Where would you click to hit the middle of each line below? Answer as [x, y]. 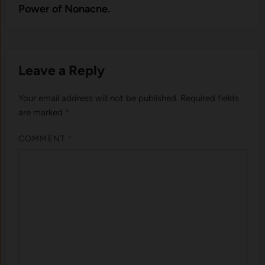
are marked [42, 112]
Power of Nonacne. [64, 9]
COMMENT [43, 139]
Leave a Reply [62, 70]
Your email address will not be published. [98, 98]
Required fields [210, 98]
